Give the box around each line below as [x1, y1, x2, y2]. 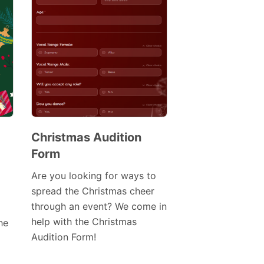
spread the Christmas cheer [31, 185, 154, 197]
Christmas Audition [31, 130, 141, 145]
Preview [69, 148, 103, 159]
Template [49, 164, 85, 175]
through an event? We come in [31, 200, 167, 213]
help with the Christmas [31, 216, 137, 228]
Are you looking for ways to [31, 170, 156, 182]
